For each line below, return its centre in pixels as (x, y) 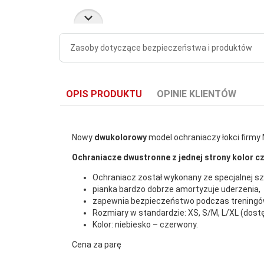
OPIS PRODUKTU (104, 94)
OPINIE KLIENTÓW (197, 94)
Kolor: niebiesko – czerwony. (145, 224)
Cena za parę (97, 244)
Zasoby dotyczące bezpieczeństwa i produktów (161, 47)
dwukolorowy (121, 137)
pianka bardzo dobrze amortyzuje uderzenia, (176, 189)
